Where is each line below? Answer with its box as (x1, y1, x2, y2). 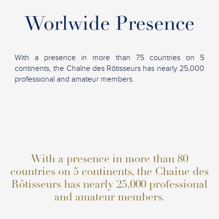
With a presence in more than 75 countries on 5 (15, 52, 204, 63)
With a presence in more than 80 (31, 154, 188, 165)
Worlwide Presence (24, 15, 195, 35)
